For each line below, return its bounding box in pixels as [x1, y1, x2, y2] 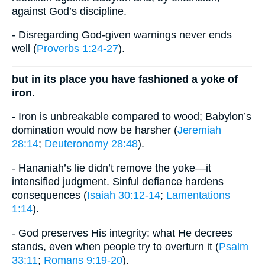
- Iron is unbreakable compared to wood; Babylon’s [12, 111, 251, 123]
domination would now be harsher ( [12, 124, 177, 137]
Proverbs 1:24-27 [37, 43, 118, 55]
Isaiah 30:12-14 [87, 189, 160, 202]
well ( [12, 43, 37, 55]
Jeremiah [177, 124, 221, 137]
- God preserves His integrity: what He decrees [12, 227, 232, 239]
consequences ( [12, 189, 87, 202]
